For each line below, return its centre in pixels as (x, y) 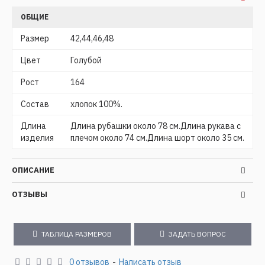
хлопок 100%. (96, 104)
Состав (35, 104)
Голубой (86, 61)
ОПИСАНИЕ (33, 170)
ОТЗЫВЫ (30, 195)
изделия (37, 138)
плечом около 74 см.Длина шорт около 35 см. (157, 138)
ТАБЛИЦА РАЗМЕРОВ (77, 234)
